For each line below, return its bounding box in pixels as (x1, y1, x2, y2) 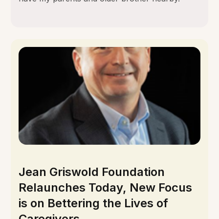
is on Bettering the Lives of (19, 196, 169, 210)
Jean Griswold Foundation (19, 164, 165, 179)
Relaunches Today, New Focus (19, 180, 193, 195)
